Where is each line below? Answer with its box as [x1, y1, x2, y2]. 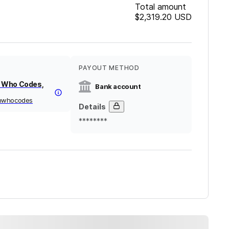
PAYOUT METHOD [79, 63, 140, 72]
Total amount [135, 1, 186, 12]
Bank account [95, 82, 141, 90]
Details [79, 102, 106, 111]
